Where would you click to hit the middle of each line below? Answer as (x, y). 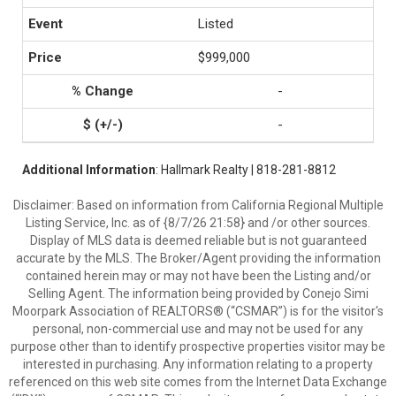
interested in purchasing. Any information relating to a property (198, 364)
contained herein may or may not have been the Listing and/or (198, 276)
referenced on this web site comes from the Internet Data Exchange (198, 382)
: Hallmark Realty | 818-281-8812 (246, 170)
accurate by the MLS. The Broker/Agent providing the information (198, 258)
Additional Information (89, 170)
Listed (216, 24)
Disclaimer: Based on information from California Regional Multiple (198, 205)
